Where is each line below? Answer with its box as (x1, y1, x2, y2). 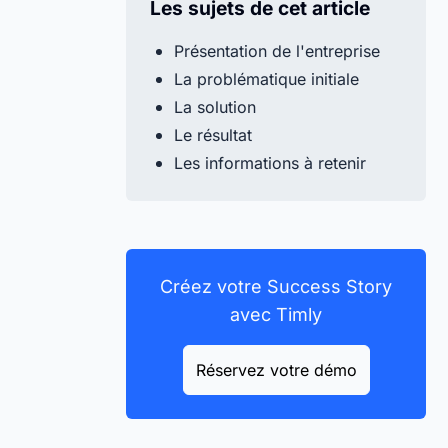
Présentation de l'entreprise (174, 41, 380, 61)
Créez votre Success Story (160, 276, 392, 297)
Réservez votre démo (195, 360, 357, 380)
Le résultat (174, 125, 252, 145)
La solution (174, 97, 256, 117)
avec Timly (230, 304, 322, 325)
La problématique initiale (174, 69, 359, 89)
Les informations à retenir (174, 153, 366, 173)
